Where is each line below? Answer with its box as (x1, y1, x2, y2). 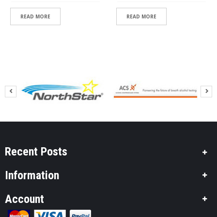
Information (5, 169, 59, 183)
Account (5, 192, 44, 206)
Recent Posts (5, 145, 67, 159)
